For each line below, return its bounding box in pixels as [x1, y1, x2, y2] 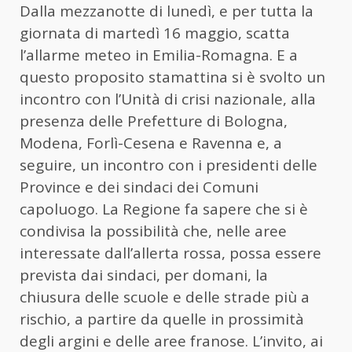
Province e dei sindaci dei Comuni [20, 176, 258, 197]
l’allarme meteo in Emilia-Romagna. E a [20, 44, 298, 65]
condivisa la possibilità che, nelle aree [20, 220, 287, 241]
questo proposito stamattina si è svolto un [20, 66, 325, 87]
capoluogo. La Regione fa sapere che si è [20, 198, 308, 219]
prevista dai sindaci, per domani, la [20, 264, 268, 285]
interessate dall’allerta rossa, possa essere [20, 242, 321, 263]
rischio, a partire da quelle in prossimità [20, 308, 304, 329]
